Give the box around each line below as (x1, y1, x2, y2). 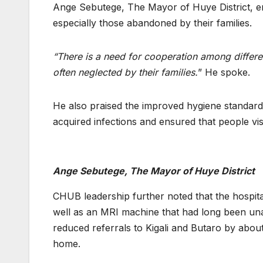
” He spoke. (198, 66, 250, 79)
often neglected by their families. (53, 66, 198, 79)
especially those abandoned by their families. (53, 17, 252, 29)
